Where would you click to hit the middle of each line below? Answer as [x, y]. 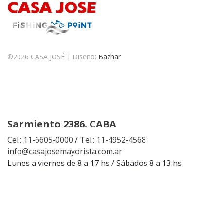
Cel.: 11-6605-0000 [40, 139]
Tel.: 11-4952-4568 [113, 139]
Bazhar [109, 56]
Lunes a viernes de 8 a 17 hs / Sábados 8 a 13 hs [94, 163]
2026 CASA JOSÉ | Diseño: [56, 56]
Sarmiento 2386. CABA [62, 124]
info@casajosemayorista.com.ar [65, 151]
